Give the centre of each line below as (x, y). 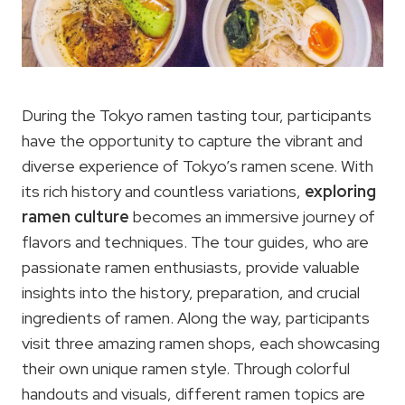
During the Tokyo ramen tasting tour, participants (197, 115)
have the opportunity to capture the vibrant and (192, 140)
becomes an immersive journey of (252, 216)
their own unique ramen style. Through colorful (186, 368)
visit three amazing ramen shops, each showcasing (201, 343)
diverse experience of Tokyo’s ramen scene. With (198, 165)
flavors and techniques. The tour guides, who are (195, 241)
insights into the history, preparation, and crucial (191, 292)
